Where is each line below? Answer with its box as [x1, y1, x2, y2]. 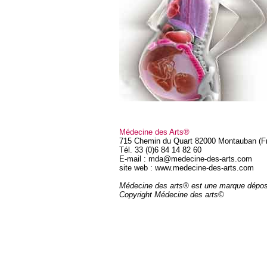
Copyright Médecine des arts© [119, 190, 224, 199]
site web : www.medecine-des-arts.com [119, 163, 254, 172]
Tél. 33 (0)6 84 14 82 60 [119, 145, 201, 154]
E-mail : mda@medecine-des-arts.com [119, 154, 252, 163]
